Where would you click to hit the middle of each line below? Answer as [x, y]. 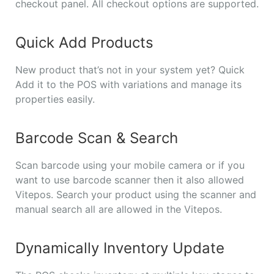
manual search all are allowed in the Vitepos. [119, 209]
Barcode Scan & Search [97, 138]
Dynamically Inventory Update [120, 248]
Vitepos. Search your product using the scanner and [136, 195]
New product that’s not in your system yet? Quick [130, 70]
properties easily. [55, 99]
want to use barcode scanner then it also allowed [130, 180]
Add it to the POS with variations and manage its [128, 85]
